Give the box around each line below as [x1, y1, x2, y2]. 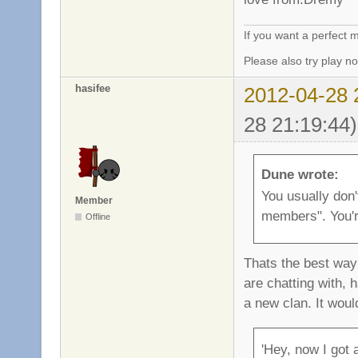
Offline [86, 212, 111, 222]
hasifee [75, 82, 110, 94]
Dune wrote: [261, 166, 339, 183]
